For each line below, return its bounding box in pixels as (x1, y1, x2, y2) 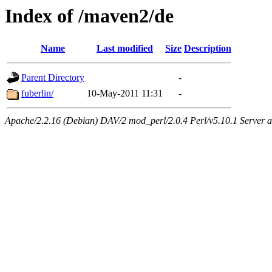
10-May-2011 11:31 (87, 88, 163, 99)
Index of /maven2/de (5, 5, 174, 27)
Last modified (97, 43, 153, 54)
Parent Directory (21, 72, 84, 83)
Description (184, 43, 231, 54)
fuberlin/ (21, 88, 53, 99)
